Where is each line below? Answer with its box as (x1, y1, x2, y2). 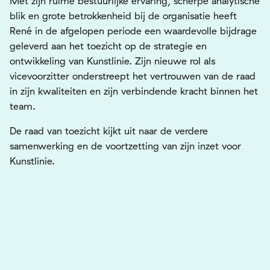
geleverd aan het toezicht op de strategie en (10, 40, 207, 52)
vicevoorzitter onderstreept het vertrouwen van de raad (10, 70, 256, 82)
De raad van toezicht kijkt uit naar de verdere (10, 125, 208, 137)
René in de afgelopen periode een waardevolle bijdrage (10, 25, 257, 37)
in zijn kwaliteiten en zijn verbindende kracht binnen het (10, 85, 258, 97)
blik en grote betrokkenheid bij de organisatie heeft (10, 10, 237, 22)
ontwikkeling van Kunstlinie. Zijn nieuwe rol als (10, 55, 215, 67)
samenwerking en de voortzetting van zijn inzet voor (10, 140, 241, 152)
